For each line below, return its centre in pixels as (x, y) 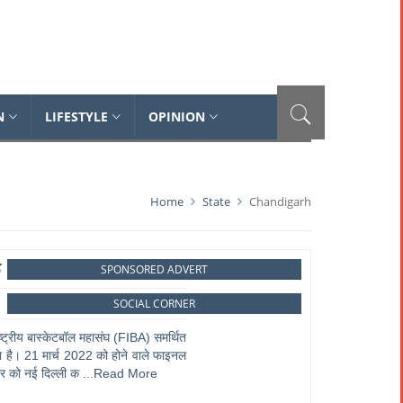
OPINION (177, 116)
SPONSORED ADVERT (154, 269)
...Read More (120, 373)
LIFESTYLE (76, 116)
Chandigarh (279, 201)
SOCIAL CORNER (154, 304)
